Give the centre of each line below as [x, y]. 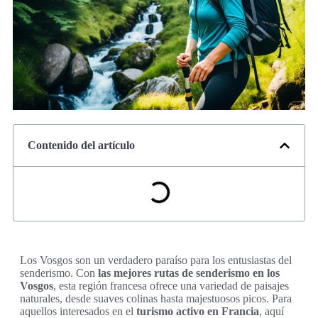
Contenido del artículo [81, 146]
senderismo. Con [59, 273]
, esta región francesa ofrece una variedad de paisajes [171, 286]
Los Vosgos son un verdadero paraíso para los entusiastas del [156, 261]
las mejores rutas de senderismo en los [189, 273]
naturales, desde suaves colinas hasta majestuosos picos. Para [156, 299]
